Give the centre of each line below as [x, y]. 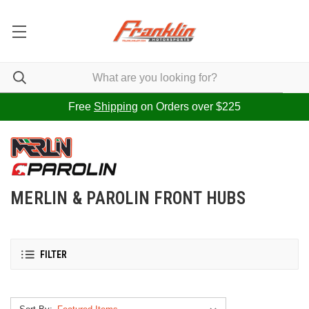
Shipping [116, 107]
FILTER [53, 255]
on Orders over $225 [189, 107]
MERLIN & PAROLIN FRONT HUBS [128, 198]
